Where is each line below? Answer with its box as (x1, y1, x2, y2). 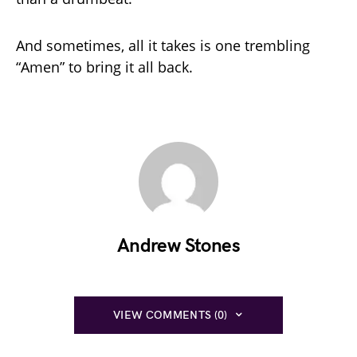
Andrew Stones (116, 233, 241, 257)
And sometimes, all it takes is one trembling (16, 35, 310, 55)
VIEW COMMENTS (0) (112, 308, 228, 322)
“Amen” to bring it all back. (16, 57, 193, 76)
